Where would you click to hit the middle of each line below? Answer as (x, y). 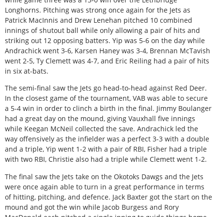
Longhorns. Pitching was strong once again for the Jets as (98, 10)
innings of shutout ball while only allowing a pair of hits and (102, 30)
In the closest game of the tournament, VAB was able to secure (106, 98)
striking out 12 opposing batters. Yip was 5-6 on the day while (105, 40)
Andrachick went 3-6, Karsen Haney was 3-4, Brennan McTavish (108, 50)
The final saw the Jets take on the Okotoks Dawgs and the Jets (104, 176)
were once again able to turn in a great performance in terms (105, 186)
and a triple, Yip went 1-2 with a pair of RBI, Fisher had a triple (106, 149)
